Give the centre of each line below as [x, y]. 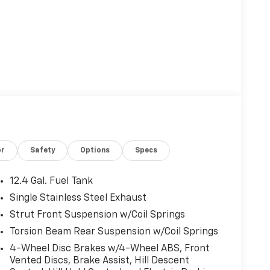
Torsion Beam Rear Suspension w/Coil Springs [114, 232]
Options [95, 150]
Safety [43, 150]
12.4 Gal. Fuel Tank [51, 181]
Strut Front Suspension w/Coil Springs [97, 215]
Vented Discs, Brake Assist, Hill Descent [99, 261]
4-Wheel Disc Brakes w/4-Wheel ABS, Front [109, 249]
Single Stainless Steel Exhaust [78, 198]
